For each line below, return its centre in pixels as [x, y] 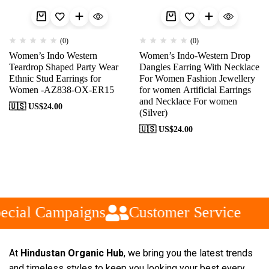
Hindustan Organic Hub [72, 253]
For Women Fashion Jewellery [197, 78]
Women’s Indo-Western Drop [195, 55]
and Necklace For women [188, 101]
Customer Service [180, 212]
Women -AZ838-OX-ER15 [62, 89]
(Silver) [153, 112]
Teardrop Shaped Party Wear [64, 67]
